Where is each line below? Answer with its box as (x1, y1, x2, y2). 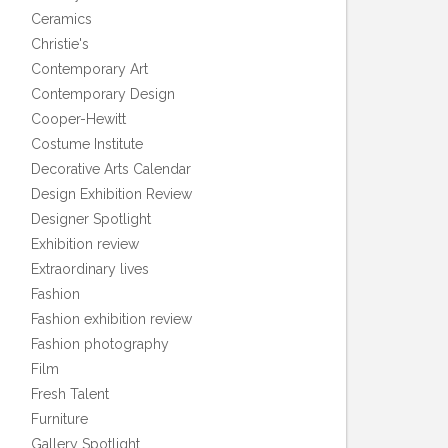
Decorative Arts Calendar (31, 161, 191, 177)
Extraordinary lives (31, 261, 149, 277)
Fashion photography (31, 336, 169, 352)
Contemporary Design (31, 86, 175, 102)
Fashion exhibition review (31, 311, 192, 327)
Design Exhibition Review (31, 186, 192, 202)
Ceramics (31, 11, 92, 27)
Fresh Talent (31, 386, 109, 402)
